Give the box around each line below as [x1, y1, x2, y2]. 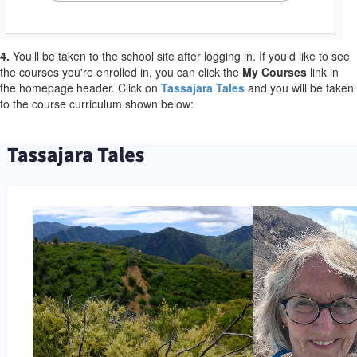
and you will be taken [245, 80, 354, 96]
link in [307, 64, 339, 80]
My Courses [242, 64, 307, 80]
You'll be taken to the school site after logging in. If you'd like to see [10, 48, 350, 65]
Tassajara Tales [161, 80, 245, 96]
